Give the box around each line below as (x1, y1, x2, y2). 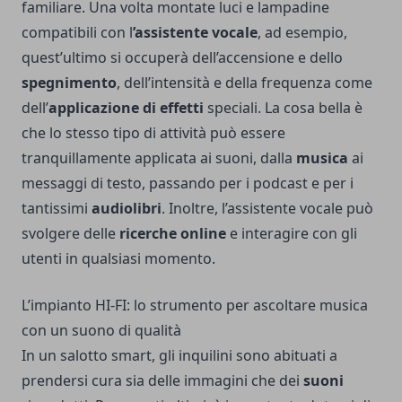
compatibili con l (22, 22, 133, 43)
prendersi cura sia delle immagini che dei (22, 371, 303, 391)
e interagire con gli (226, 223, 357, 244)
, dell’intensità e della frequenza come (117, 73, 372, 93)
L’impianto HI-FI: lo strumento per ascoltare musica (22, 295, 368, 316)
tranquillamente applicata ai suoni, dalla (22, 148, 296, 169)
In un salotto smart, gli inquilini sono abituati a (22, 345, 337, 366)
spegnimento (22, 73, 117, 93)
